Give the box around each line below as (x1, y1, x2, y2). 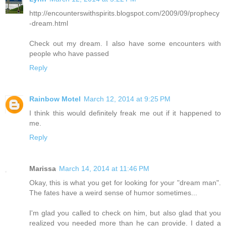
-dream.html (29, 19, 68, 27)
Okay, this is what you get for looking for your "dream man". (29, 178, 221, 187)
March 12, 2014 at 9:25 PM (84, 94, 171, 103)
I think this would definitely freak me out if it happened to (29, 108, 221, 117)
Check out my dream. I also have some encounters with (29, 39, 221, 47)
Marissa (29, 164, 56, 173)
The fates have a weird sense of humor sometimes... (29, 188, 197, 197)
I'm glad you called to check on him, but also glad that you (29, 208, 221, 217)
